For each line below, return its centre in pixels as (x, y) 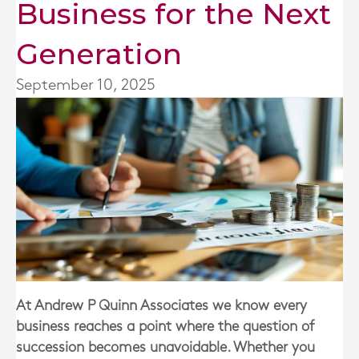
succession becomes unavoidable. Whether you (165, 347)
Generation (99, 54)
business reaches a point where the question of (165, 326)
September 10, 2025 (86, 85)
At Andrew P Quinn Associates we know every (161, 305)
